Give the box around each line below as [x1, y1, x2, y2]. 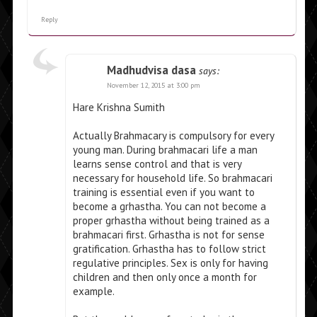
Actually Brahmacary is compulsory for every [72, 129, 274, 143]
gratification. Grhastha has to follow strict [72, 242, 266, 256]
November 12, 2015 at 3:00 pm [106, 81, 200, 91]
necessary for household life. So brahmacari [72, 171, 272, 185]
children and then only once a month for [72, 270, 257, 284]
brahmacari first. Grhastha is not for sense [72, 228, 265, 242]
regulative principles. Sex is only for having [72, 256, 268, 270]
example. [72, 284, 115, 299]
